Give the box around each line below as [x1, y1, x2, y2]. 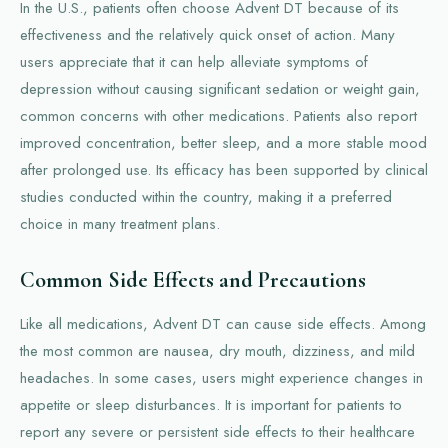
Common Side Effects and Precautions [20, 266, 366, 293]
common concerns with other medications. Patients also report [20, 104, 417, 127]
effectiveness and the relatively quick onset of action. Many [20, 23, 395, 46]
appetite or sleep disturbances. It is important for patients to [20, 393, 402, 416]
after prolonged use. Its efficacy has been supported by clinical [20, 158, 428, 181]
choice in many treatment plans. [20, 212, 220, 235]
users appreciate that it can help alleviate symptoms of [20, 50, 368, 73]
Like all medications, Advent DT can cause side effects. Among [20, 312, 426, 335]
